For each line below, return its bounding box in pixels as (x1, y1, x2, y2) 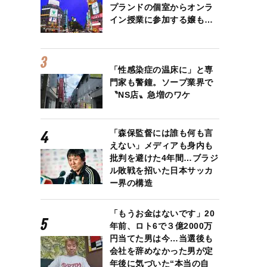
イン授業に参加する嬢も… (109, 14, 213, 24)
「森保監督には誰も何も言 (109, 128, 213, 138)
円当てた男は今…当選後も (109, 234, 213, 244)
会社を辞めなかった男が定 (109, 246, 213, 256)
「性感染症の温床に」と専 (109, 65, 213, 75)
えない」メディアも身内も (109, 141, 213, 151)
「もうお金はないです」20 (109, 209, 215, 219)
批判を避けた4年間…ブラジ (109, 153, 219, 163)
